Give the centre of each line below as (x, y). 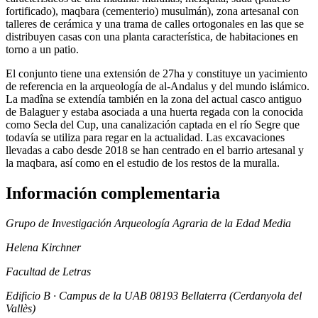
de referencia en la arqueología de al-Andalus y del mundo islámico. (158, 86)
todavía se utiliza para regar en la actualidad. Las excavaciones (145, 137)
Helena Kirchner (43, 247)
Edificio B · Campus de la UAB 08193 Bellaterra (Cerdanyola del (154, 295)
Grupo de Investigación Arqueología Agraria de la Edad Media (148, 223)
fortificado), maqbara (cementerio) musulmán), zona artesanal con (152, 11)
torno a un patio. (42, 49)
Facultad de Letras (48, 271)
